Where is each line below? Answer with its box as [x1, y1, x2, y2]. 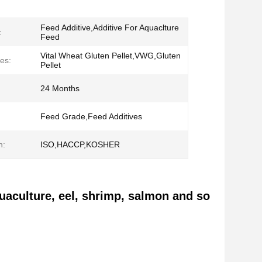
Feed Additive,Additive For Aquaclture [40, 23, 179, 32]
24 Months [40, 84, 80, 93]
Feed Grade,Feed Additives [40, 112, 142, 121]
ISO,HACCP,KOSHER [40, 140, 120, 149]
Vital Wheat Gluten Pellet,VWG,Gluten [40, 51, 181, 60]
